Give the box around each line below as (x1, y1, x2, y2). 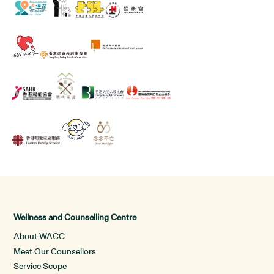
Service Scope (13, 259, 67, 272)
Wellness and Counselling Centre (13, 210, 137, 223)
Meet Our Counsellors (13, 245, 97, 257)
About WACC (13, 230, 65, 242)
